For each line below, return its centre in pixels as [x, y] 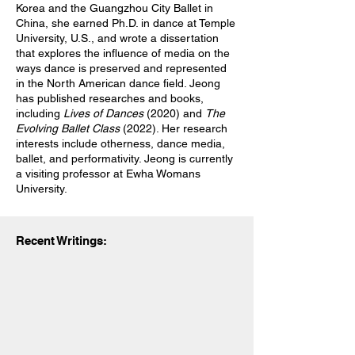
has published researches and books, [110, 98]
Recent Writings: [61, 240]
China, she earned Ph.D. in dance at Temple [126, 23]
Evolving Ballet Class [68, 128]
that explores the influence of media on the [123, 53]
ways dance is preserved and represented [121, 68]
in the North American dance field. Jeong [118, 83]
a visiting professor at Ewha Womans [108, 174]
